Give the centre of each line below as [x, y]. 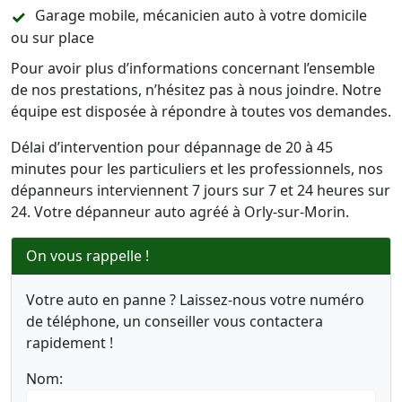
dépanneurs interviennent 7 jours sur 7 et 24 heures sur [201, 190]
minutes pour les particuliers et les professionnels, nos [197, 169]
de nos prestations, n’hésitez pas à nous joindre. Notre [196, 90]
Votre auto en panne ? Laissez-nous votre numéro [195, 300]
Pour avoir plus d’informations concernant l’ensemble [193, 68]
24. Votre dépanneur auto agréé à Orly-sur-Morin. [180, 212]
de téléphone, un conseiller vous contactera [175, 321]
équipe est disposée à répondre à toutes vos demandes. [201, 111]
